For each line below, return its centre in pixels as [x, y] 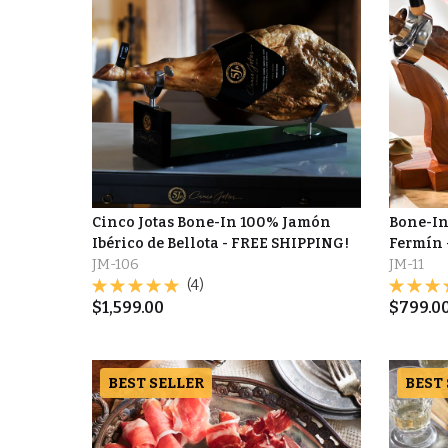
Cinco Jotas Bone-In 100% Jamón [211, 223]
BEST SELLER [155, 383]
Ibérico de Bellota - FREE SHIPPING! [220, 244]
